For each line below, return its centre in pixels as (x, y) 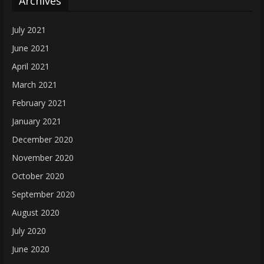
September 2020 (43, 194)
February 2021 (39, 103)
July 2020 (29, 230)
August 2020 (35, 212)
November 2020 (42, 157)
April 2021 (30, 66)
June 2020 (30, 249)
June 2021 (30, 48)
